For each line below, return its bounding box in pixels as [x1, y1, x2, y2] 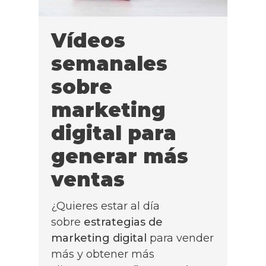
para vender [150, 232, 214, 245]
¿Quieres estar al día [51, 199, 160, 213]
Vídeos [51, 28, 125, 53]
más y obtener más [51, 248, 154, 261]
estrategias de [84, 216, 163, 229]
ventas [51, 167, 125, 192]
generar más [51, 144, 188, 169]
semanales [51, 52, 167, 76]
